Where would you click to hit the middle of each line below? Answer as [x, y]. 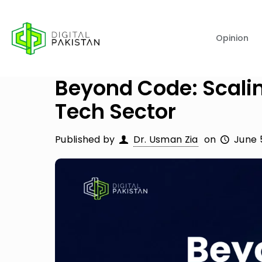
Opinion [232, 38]
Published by [85, 139]
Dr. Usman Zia [166, 139]
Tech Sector [116, 111]
